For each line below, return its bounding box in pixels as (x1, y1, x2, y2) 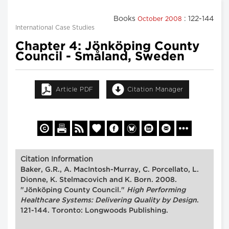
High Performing (127, 187, 186, 193)
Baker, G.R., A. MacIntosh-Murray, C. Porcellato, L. (20, 166, 199, 173)
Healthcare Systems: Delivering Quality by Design (20, 197, 197, 203)
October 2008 (138, 16, 184, 22)
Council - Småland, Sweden (15, 51, 185, 63)
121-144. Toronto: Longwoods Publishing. (20, 207, 168, 214)
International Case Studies (15, 25, 95, 31)
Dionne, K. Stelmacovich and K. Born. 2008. (20, 176, 177, 183)
